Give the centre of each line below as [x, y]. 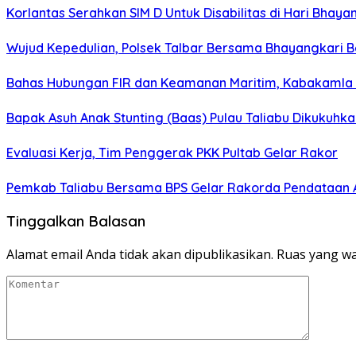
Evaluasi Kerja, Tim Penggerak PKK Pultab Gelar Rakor [172, 153]
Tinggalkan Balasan [76, 221]
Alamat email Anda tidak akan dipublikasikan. [140, 254]
